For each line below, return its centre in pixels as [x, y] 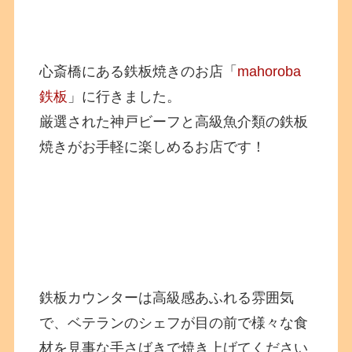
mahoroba [269, 71]
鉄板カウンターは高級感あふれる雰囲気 [167, 298]
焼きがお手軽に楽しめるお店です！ [153, 147]
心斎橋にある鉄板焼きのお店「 [139, 71]
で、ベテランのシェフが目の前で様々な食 [174, 323]
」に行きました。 [125, 97]
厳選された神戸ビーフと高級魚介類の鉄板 [174, 122]
